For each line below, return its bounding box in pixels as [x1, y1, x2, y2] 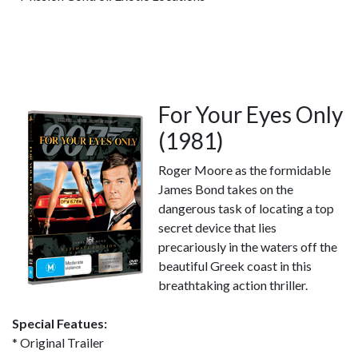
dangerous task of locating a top [158, 201, 334, 216]
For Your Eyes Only [158, 101, 343, 128]
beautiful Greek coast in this [158, 258, 312, 273]
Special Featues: [12, 316, 107, 331]
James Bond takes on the [158, 181, 293, 197]
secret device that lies [158, 220, 276, 235]
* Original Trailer [12, 335, 104, 350]
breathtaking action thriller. [158, 277, 308, 292]
